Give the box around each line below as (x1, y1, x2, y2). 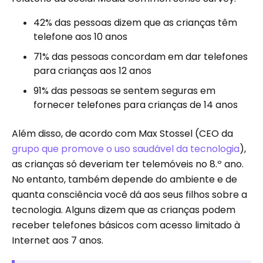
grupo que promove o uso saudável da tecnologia (12, 142, 240, 156)
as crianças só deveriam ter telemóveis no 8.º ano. (12, 157, 244, 171)
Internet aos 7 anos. (12, 234, 103, 247)
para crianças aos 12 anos (33, 64, 151, 77)
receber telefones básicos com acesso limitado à (12, 218, 240, 232)
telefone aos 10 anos (33, 30, 127, 43)
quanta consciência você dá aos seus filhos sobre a (12, 188, 247, 201)
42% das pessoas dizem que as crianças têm (33, 16, 237, 29)
